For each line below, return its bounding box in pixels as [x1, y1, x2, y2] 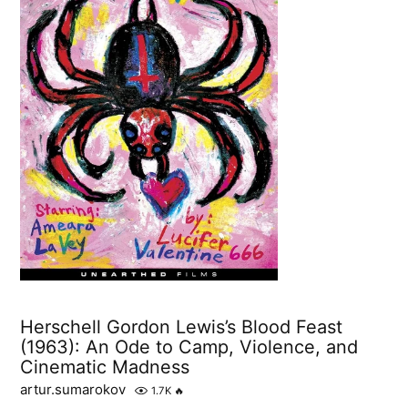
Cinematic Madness [20, 356, 190, 379]
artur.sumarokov [20, 381, 127, 399]
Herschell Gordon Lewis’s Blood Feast [20, 316, 343, 339]
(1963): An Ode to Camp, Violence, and [20, 336, 359, 359]
